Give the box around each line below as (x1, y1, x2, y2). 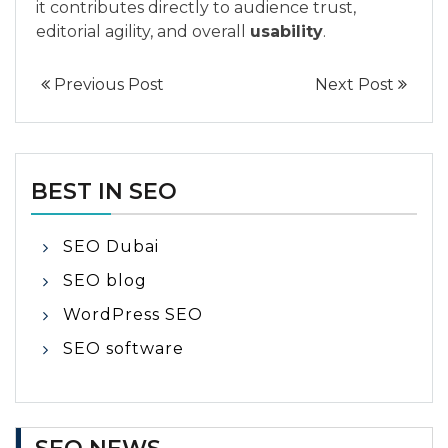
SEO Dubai (63, 237, 159, 257)
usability (250, 22, 323, 42)
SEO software (63, 339, 184, 359)
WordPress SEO (63, 305, 203, 325)
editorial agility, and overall (36, 22, 250, 42)
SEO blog (63, 271, 147, 291)
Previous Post (50, 75, 164, 95)
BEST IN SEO (31, 178, 177, 206)
